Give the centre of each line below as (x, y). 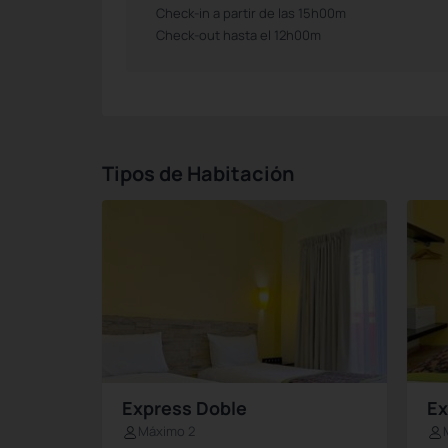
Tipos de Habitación (198, 173)
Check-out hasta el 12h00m (238, 35)
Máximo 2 (166, 431)
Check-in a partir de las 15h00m (251, 13)
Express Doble (184, 408)
